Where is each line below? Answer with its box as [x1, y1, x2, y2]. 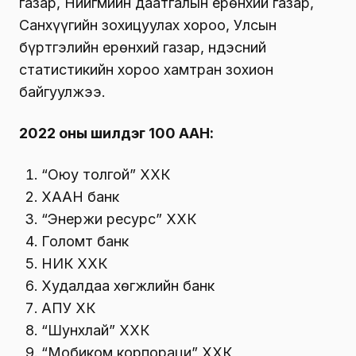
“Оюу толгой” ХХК [41, 166, 170, 184]
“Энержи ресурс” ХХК [41, 211, 196, 228]
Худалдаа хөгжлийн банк [41, 277, 215, 295]
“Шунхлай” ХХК [41, 322, 149, 339]
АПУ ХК [41, 300, 95, 317]
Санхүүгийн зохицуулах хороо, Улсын [19, 17, 277, 34]
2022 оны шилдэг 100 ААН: [19, 125, 214, 142]
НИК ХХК [41, 255, 107, 273]
